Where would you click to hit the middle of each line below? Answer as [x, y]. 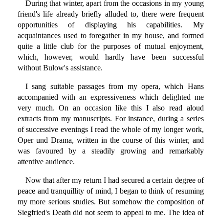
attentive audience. [46, 162]
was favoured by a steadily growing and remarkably [110, 151]
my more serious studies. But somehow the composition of [110, 202]
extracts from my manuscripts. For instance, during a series [110, 119]
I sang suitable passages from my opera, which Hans [114, 87]
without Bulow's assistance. [60, 68]
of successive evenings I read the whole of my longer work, [110, 130]
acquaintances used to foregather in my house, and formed [110, 36]
